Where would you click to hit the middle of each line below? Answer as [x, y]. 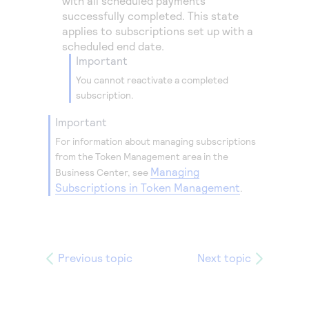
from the [75, 156]
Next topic [224, 258]
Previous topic [95, 258]
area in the [204, 156]
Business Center [91, 172]
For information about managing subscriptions [156, 141]
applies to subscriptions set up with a [158, 31]
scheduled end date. [113, 46]
